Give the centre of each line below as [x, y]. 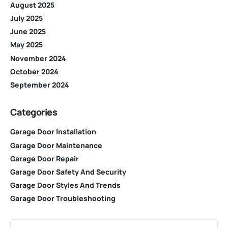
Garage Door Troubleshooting [63, 198]
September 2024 [40, 84]
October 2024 [34, 71]
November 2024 [38, 58]
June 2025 [28, 32]
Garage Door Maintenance [56, 145]
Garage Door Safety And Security [68, 172]
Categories [34, 112]
